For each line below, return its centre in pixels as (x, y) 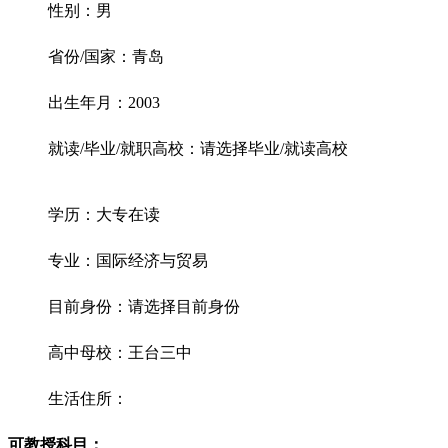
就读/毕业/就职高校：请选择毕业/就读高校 (198, 148)
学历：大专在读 (104, 214)
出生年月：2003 (104, 102)
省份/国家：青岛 (106, 56)
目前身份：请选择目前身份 (144, 306)
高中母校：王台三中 (120, 352)
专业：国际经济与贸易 (128, 260)
